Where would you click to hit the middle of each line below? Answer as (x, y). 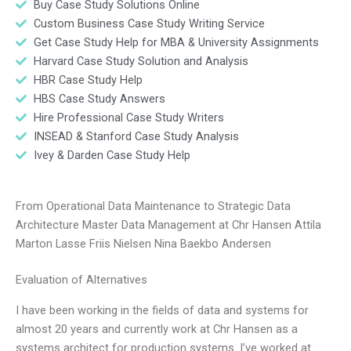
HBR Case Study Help (88, 80)
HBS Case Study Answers (99, 98)
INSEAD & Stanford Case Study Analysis (136, 136)
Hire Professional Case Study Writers (128, 117)
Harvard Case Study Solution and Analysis (141, 61)
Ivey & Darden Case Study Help (112, 155)
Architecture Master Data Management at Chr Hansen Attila (168, 225)
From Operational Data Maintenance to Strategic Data (153, 206)
